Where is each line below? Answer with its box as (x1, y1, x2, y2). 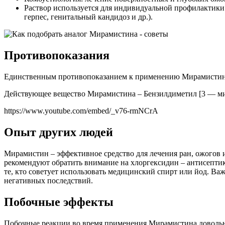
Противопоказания (4, 49, 109, 62)
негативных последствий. (4, 176, 93, 185)
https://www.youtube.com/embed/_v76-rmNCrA (4, 106, 158, 116)
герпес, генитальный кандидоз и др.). (24, 13, 153, 22)
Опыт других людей (4, 126, 113, 139)
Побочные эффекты (4, 195, 114, 208)
